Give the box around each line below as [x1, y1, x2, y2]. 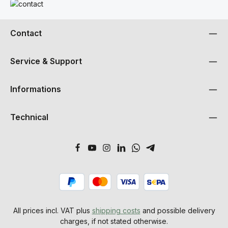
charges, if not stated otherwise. [60, 216, 168, 225]
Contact [10, 28, 42, 38]
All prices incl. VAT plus [13, 206, 92, 215]
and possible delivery [140, 206, 215, 215]
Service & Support [10, 56, 82, 66]
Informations [10, 84, 61, 94]
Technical [10, 112, 48, 122]
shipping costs [92, 206, 140, 215]
